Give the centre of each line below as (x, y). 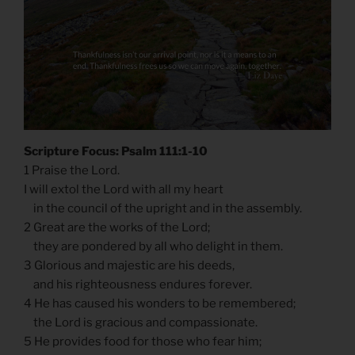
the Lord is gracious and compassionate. (141, 322)
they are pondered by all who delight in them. (153, 246)
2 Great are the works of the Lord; (117, 227)
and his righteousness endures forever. (138, 284)
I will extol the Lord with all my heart (124, 189)
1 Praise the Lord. (72, 170)
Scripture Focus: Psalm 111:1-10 (116, 151)
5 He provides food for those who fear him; (143, 341)
